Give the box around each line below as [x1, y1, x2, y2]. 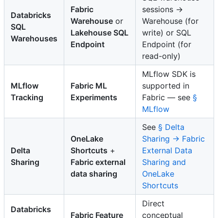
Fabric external [71, 157, 126, 167]
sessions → [142, 4, 183, 14]
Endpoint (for [142, 39, 191, 49]
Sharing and [142, 157, 186, 167]
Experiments [71, 92, 117, 102]
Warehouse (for [142, 16, 199, 26]
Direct [142, 198, 164, 208]
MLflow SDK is [142, 69, 196, 79]
